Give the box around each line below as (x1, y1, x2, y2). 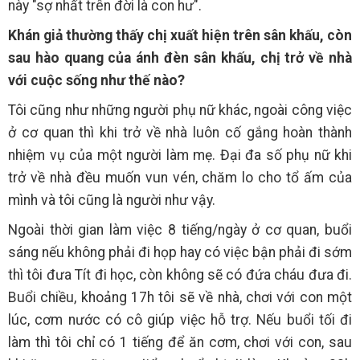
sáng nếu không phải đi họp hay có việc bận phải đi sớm (8, 244, 352, 260)
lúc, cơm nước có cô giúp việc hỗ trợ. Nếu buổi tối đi (8, 312, 352, 328)
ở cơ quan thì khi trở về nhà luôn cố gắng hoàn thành (8, 125, 352, 141)
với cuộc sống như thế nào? (8, 72, 185, 88)
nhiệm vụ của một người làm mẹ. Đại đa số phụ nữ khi (8, 147, 352, 163)
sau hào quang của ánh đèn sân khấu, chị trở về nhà (8, 50, 352, 66)
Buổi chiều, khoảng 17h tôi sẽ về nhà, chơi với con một (8, 289, 352, 305)
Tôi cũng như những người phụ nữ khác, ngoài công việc (8, 102, 352, 118)
